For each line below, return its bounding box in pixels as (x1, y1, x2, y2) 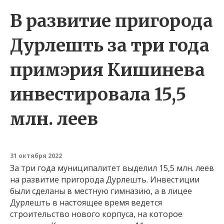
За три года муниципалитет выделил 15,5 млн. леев (10, 162, 214, 173)
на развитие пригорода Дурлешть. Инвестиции (10, 173, 199, 185)
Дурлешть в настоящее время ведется (10, 196, 162, 208)
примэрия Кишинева (10, 58, 205, 81)
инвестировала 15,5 (10, 83, 186, 105)
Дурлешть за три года (10, 34, 209, 56)
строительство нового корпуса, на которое (10, 208, 182, 219)
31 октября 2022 (10, 151, 62, 160)
